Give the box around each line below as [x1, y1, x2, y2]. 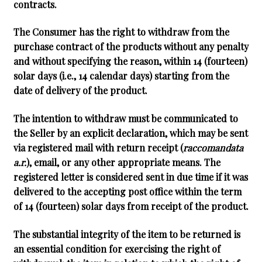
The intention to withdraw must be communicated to [13, 112, 238, 125]
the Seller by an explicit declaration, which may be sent [13, 126, 248, 139]
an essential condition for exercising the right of [13, 242, 220, 255]
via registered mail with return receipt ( [13, 141, 183, 154]
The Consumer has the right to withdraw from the [13, 26, 229, 39]
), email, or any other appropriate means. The [26, 156, 220, 168]
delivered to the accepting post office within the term [13, 185, 242, 198]
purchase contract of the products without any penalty [13, 40, 249, 53]
